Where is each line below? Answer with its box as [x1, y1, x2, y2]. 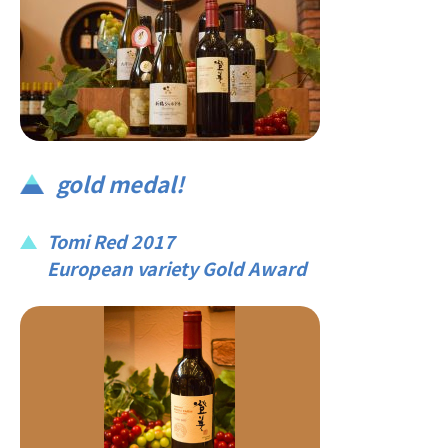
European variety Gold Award [47, 254, 307, 281]
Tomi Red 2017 [47, 227, 175, 254]
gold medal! [56, 166, 184, 199]
